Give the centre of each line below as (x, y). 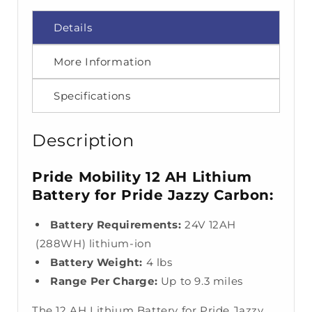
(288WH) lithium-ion (94, 244)
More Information (103, 61)
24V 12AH (209, 225)
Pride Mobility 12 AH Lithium (142, 177)
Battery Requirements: (116, 225)
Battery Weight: (96, 263)
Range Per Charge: (104, 281)
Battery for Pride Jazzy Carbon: (153, 195)
